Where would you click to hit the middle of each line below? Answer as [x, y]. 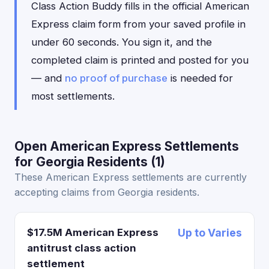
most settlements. [73, 96]
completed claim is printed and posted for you [140, 60]
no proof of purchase [116, 78]
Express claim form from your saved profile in [138, 24]
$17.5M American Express [93, 232]
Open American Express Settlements [127, 146]
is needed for [200, 78]
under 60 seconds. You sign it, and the [122, 42]
